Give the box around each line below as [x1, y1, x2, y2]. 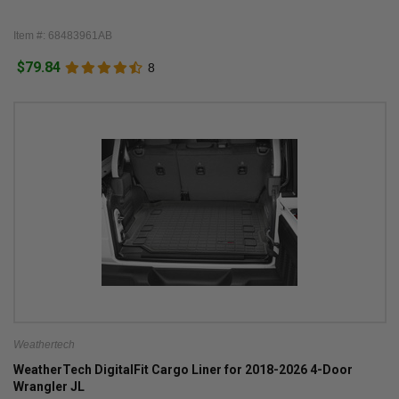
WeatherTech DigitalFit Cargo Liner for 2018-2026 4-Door [12, 362, 353, 378]
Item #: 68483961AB [12, 28, 112, 42]
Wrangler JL [12, 379, 85, 395]
